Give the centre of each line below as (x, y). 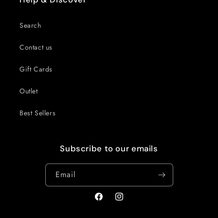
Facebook (109, 202)
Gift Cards (36, 69)
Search (30, 26)
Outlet (29, 91)
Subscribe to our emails (109, 149)
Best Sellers (38, 113)
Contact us (36, 47)
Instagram (129, 202)
